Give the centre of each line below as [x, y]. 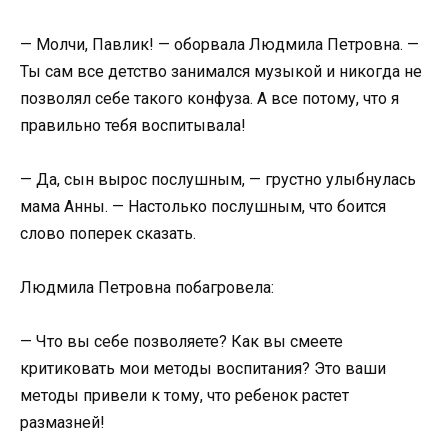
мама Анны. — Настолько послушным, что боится [203, 206]
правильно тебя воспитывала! [133, 125]
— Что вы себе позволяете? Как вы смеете [181, 342]
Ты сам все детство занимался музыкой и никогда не [221, 71]
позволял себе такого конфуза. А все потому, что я [209, 98]
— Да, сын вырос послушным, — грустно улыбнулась [218, 179]
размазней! [62, 423]
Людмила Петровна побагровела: [147, 288]
